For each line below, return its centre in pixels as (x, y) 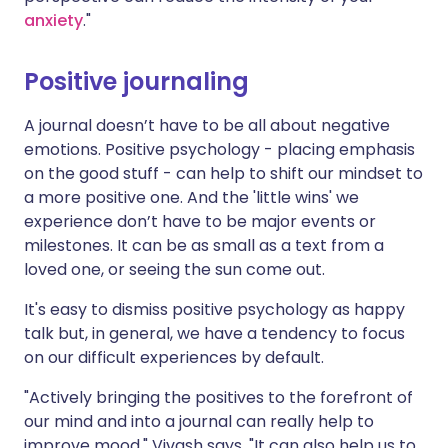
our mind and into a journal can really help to (199, 422)
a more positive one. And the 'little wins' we (191, 198)
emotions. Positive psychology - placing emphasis (219, 150)
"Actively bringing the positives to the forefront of (218, 398)
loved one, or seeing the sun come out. (174, 270)
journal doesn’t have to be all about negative (212, 126)
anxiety (53, 21)
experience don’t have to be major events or (200, 222)
